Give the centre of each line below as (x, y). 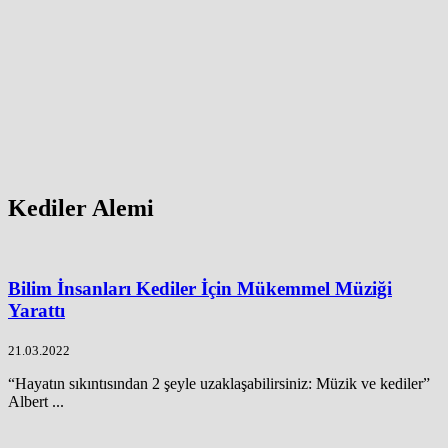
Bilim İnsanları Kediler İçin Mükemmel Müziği (200, 289)
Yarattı (36, 311)
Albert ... (36, 401)
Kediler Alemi (81, 207)
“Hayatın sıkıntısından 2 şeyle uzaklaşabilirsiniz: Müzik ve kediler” (219, 383)
